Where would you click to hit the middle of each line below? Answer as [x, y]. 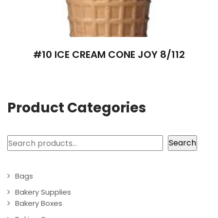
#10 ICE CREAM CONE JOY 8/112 [109, 54]
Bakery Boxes [39, 203]
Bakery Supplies [43, 192]
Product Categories [77, 108]
